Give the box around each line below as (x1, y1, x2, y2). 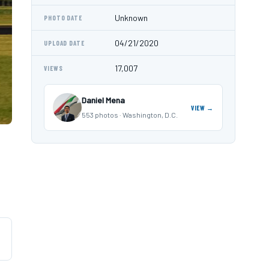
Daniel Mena (82, 95, 125, 105)
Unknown (115, 13, 148, 23)
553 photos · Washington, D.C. (82, 110, 178, 119)
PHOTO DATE (44, 14, 82, 22)
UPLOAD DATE (44, 39, 85, 47)
